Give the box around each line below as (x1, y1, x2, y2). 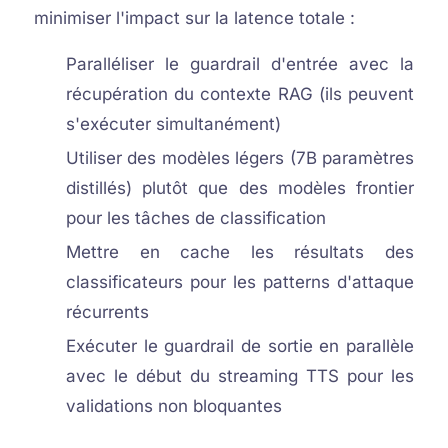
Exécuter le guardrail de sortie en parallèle (65, 336, 415, 356)
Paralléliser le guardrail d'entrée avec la (65, 54, 415, 74)
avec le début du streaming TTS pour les (65, 366, 415, 386)
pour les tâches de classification (65, 208, 326, 228)
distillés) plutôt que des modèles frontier (65, 178, 415, 198)
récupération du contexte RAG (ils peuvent (65, 84, 415, 104)
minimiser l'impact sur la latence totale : (33, 8, 355, 28)
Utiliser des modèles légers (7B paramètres (65, 148, 415, 168)
